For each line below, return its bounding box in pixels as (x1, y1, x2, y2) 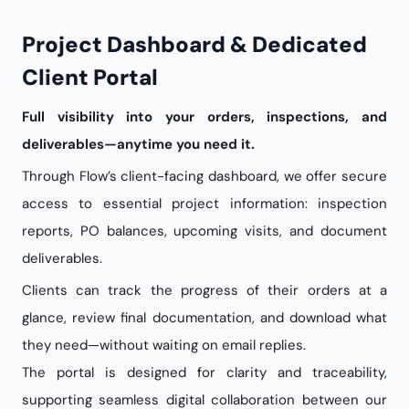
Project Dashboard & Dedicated (22, 30, 36, 58)
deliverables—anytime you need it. (22, 135, 255, 153)
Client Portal (22, 63, 158, 91)
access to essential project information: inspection (22, 194, 387, 213)
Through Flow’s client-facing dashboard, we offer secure (22, 167, 387, 185)
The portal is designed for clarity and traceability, (22, 363, 387, 382)
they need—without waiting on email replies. (22, 336, 306, 354)
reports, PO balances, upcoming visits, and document (22, 222, 387, 240)
